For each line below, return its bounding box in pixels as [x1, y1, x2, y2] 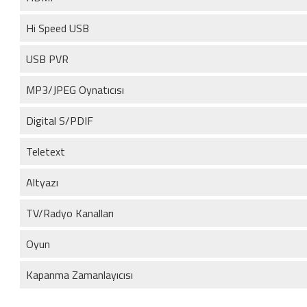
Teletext [26, 143, 65, 160]
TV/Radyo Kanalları [26, 204, 114, 221]
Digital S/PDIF [26, 112, 93, 129]
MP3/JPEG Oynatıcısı [26, 81, 124, 98]
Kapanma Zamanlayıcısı [26, 266, 133, 283]
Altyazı [26, 173, 58, 191]
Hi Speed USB [26, 19, 89, 36]
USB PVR [26, 50, 69, 67]
